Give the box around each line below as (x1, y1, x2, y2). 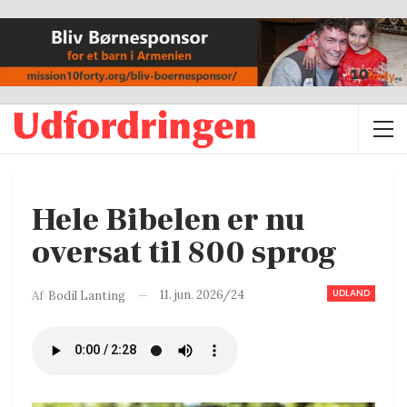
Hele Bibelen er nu (32, 200, 305, 242)
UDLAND (333, 286, 370, 301)
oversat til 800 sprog (32, 233, 337, 274)
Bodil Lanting (48, 287, 125, 303)
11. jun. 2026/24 (160, 287, 244, 303)
